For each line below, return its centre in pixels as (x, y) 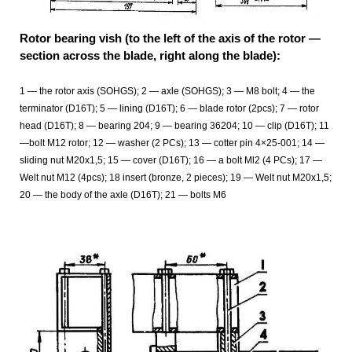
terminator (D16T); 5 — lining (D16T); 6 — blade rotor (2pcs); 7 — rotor (169, 109)
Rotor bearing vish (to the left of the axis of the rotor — (170, 38)
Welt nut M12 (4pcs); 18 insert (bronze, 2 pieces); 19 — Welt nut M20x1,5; (176, 178)
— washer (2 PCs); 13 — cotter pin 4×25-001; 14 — (215, 143)
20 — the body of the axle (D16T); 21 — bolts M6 (123, 195)
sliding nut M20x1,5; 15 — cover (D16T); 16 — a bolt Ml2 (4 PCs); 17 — (171, 161)
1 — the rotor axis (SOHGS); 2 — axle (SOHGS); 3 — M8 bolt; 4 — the (167, 92)
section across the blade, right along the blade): (150, 56)
